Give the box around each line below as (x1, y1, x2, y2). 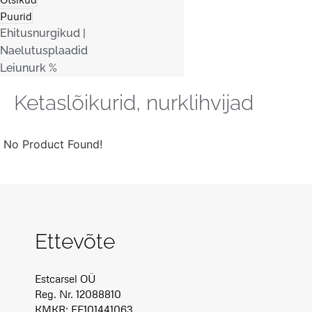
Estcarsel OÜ (35, 272, 96, 286)
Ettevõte (35, 229, 115, 254)
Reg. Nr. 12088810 (35, 288, 121, 301)
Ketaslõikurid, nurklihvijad (14, 91, 253, 116)
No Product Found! (3, 137, 102, 152)
